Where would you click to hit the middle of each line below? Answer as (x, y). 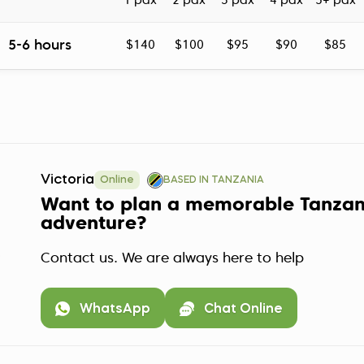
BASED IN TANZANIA (214, 180)
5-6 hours (39, 46)
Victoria (67, 180)
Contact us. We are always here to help (172, 259)
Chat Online (243, 309)
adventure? (94, 224)
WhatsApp (115, 309)
